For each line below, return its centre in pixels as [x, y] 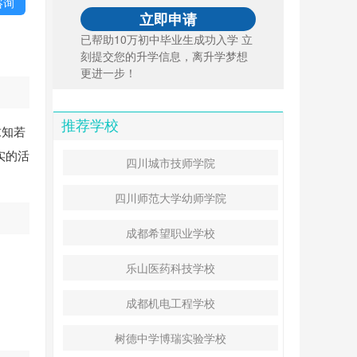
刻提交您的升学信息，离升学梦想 [164, 56]
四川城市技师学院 [171, 163]
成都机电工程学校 [171, 303]
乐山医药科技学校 [171, 268]
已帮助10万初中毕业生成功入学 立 [167, 39]
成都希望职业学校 [171, 233]
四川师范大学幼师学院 [171, 198]
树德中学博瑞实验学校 [171, 338]
